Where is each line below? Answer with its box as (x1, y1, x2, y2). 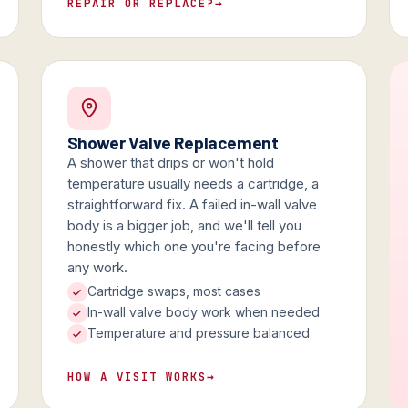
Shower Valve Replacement (66, 132, 280, 154)
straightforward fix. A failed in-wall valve (66, 196, 317, 214)
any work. (66, 259, 127, 277)
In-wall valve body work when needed (87, 304, 320, 321)
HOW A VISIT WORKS (66, 369, 207, 385)
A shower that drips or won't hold (66, 154, 274, 172)
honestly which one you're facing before (66, 238, 321, 256)
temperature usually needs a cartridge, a (66, 175, 319, 193)
